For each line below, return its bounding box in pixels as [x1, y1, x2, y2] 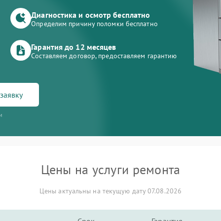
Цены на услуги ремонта [40, 161, 181, 178]
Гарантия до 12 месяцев [31, 42, 116, 52]
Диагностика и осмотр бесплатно [31, 10, 150, 20]
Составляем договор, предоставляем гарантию [31, 51, 177, 60]
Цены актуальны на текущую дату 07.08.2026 [39, 186, 182, 195]
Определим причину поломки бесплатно [31, 19, 158, 28]
